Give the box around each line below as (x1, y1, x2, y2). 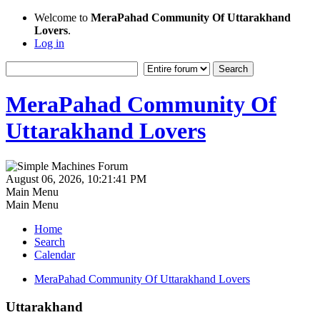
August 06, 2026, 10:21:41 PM (6, 172, 146, 185)
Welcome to (34, 11, 91, 24)
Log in (34, 37, 64, 49)
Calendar (34, 248, 75, 261)
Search (34, 235, 65, 248)
